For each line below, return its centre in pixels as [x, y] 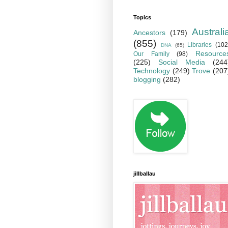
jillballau [145, 173]
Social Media [182, 62]
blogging [147, 79]
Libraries [200, 45]
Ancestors [149, 32]
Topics [142, 17]
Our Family [151, 54]
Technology [152, 70]
